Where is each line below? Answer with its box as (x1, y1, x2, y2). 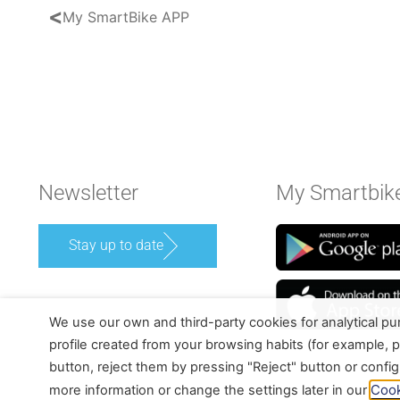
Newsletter (37, 180, 138, 206)
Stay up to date (68, 237, 163, 254)
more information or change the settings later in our (49, 382, 371, 398)
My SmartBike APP (62, 7, 189, 26)
